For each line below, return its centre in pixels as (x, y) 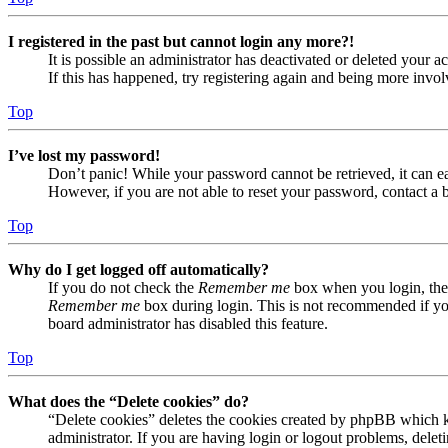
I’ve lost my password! (84, 155)
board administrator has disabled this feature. (188, 323)
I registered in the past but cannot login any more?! (181, 41)
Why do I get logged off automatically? (138, 269)
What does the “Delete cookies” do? (128, 401)
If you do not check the (123, 287)
